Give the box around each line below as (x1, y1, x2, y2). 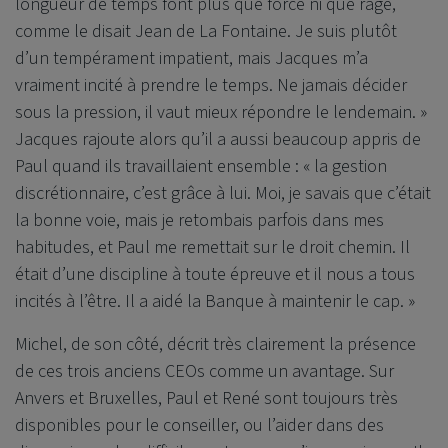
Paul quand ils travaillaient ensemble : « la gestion (15, 154, 387, 180)
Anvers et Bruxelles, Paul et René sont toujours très (15, 386, 398, 412)
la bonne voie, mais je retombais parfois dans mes (15, 208, 384, 234)
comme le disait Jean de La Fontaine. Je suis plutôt (15, 19, 397, 45)
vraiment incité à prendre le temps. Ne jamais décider (15, 73, 407, 99)
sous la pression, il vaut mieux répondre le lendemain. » (15, 100, 427, 126)
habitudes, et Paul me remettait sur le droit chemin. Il (15, 235, 410, 261)
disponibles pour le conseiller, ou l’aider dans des (15, 413, 384, 439)
